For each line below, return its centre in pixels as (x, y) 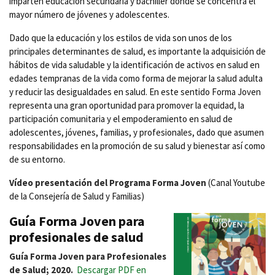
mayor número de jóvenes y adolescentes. (89, 14)
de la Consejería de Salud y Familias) (77, 196)
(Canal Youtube (236, 182)
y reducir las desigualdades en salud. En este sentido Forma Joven (135, 91)
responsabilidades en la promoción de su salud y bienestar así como (137, 145)
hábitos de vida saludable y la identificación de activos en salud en (134, 64)
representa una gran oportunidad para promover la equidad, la (127, 105)
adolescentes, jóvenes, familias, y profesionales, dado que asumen (137, 132)
